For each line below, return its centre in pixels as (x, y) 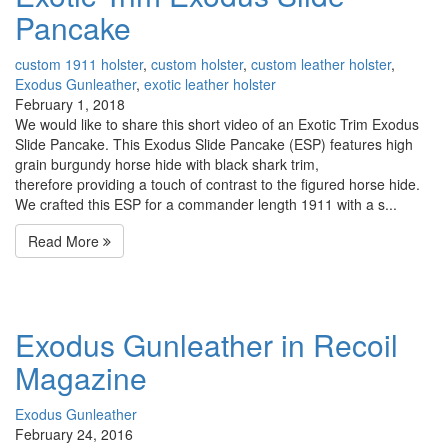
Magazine (81, 378)
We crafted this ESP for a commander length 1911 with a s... (206, 204)
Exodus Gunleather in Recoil (206, 345)
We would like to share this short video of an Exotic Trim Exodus (217, 124)
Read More (65, 241)
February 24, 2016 (74, 434)
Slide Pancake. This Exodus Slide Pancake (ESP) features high (214, 144)
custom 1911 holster (79, 64)
